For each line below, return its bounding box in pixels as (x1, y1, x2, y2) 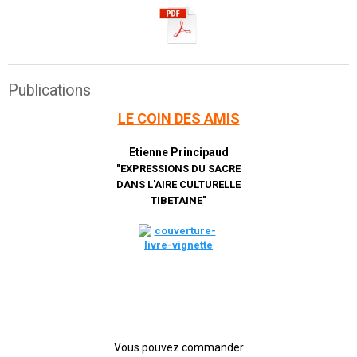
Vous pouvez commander (113, 340, 244, 354)
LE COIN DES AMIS (117, 109, 240, 127)
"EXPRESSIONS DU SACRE (116, 162, 241, 175)
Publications (8, 80, 91, 100)
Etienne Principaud (128, 145, 229, 159)
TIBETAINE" (151, 194, 206, 206)
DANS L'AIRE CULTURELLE (116, 178, 241, 190)
